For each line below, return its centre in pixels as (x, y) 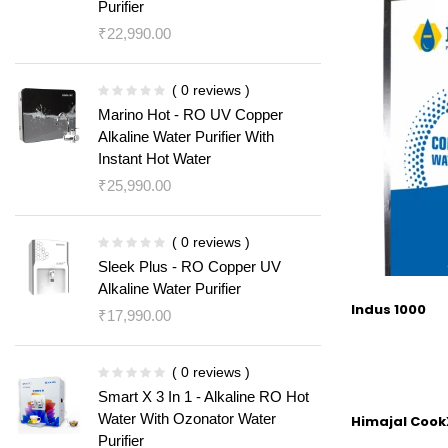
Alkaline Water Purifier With (186, 136)
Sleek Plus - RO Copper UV (189, 266)
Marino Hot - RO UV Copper (190, 114)
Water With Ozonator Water (187, 418)
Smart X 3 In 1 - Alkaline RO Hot (203, 396)
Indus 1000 (388, 309)
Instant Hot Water (154, 158)
